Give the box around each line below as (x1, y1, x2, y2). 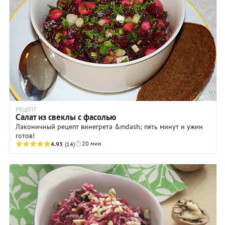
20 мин (82, 140, 101, 148)
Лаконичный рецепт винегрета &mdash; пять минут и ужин (16, 122, 203, 132)
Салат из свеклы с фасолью (16, 111, 116, 123)
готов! (16, 131, 35, 141)
